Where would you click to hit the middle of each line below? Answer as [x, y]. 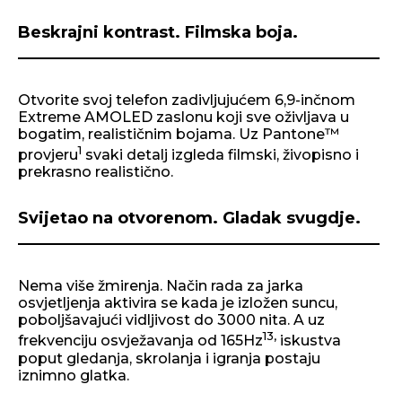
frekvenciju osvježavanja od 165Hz [140, 341]
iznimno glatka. [74, 375]
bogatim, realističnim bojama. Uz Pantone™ [179, 135]
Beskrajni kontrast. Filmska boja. [158, 33]
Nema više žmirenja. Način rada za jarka [161, 286]
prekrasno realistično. [96, 172]
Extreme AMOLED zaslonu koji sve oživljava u [184, 118]
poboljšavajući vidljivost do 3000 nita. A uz [171, 320]
